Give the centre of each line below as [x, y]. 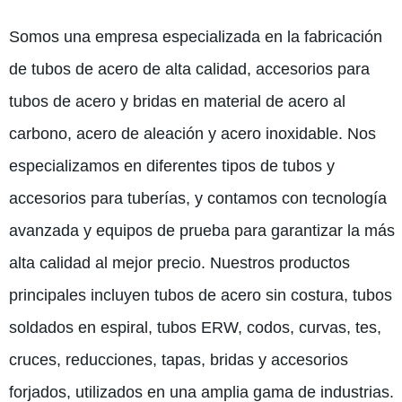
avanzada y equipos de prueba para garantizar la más [201, 231]
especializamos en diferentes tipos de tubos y [171, 166]
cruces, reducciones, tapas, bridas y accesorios [178, 360]
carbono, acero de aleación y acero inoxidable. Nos [192, 134]
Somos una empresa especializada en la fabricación [195, 37]
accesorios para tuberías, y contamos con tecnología [197, 198]
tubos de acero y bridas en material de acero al [177, 101]
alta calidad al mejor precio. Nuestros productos [179, 263]
